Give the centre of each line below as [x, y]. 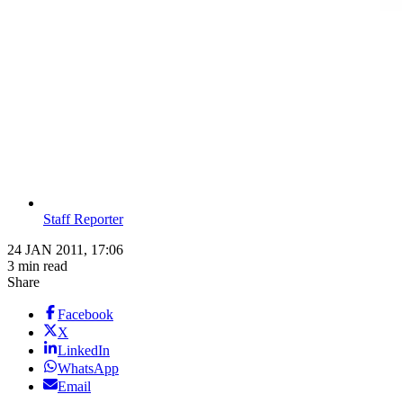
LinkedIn [84, 351]
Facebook [85, 315]
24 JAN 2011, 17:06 [65, 250]
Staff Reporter [83, 219]
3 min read [37, 266]
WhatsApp [88, 369]
